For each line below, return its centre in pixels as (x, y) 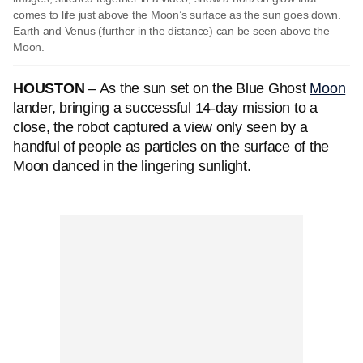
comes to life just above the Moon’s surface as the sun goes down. (177, 15)
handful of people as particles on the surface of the (171, 147)
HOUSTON (49, 88)
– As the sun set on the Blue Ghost (197, 88)
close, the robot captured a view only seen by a (160, 127)
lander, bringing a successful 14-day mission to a (165, 108)
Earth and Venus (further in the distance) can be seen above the (171, 31)
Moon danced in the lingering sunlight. (134, 166)
